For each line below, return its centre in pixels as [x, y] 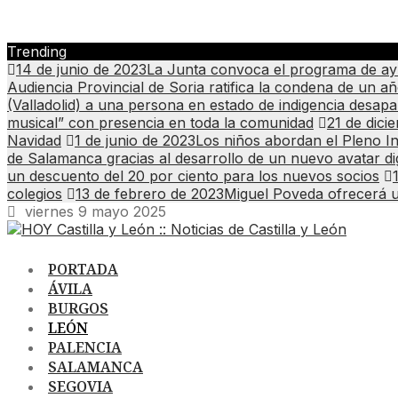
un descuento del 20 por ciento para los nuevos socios [193, 176]
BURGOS [78, 308]
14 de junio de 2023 [81, 69]
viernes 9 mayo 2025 [91, 211]
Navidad [34, 140]
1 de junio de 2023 [135, 140]
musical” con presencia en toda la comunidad [160, 123]
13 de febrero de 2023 [150, 194]
